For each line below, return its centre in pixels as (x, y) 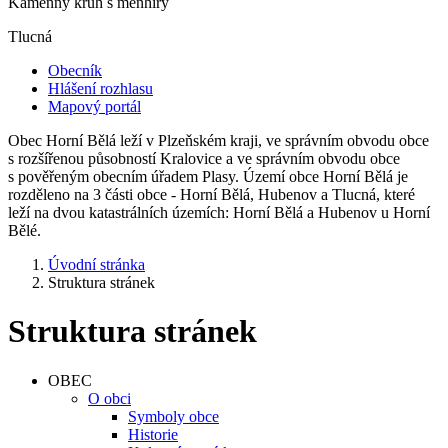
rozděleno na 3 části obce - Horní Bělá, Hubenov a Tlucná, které (211, 194)
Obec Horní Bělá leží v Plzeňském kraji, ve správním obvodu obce (218, 140)
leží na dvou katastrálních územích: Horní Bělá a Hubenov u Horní (219, 212)
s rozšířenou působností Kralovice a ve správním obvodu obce (204, 158)
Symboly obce (173, 416)
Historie (153, 434)
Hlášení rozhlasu (100, 88)
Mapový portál (94, 106)
